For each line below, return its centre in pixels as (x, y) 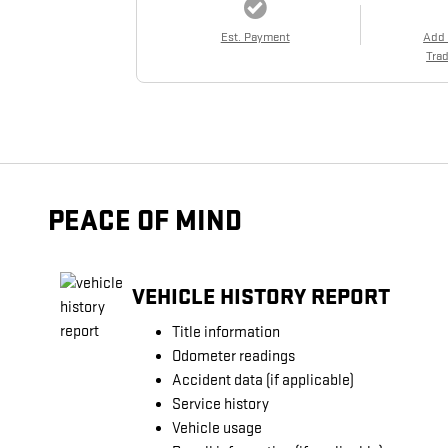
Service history (220, 405)
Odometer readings (233, 357)
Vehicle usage (217, 429)
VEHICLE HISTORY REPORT (261, 296)
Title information (226, 333)
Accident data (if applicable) (263, 381)
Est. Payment (255, 37)
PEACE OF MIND (145, 222)
